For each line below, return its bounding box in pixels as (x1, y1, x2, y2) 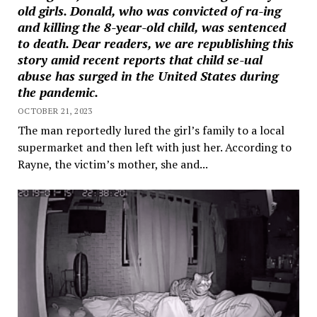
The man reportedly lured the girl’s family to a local (17, 122, 284, 139)
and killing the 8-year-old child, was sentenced (17, 18, 286, 36)
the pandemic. (17, 83, 98, 101)
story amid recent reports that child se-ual (17, 51, 263, 69)
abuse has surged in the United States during (17, 67, 278, 85)
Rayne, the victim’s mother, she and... (17, 156, 208, 173)
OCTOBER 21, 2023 (17, 105, 93, 117)
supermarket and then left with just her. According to (17, 139, 292, 156)
